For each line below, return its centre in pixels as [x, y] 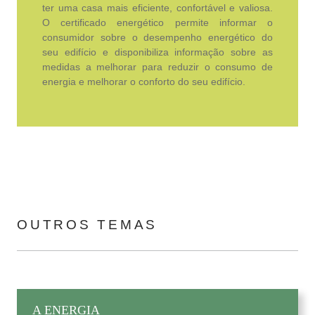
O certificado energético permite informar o [157, 22]
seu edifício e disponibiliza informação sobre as [157, 52]
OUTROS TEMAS [88, 224]
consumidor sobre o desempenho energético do [157, 37]
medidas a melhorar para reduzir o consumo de [157, 66]
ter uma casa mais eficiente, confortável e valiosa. [157, 7]
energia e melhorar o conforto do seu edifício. [143, 81]
